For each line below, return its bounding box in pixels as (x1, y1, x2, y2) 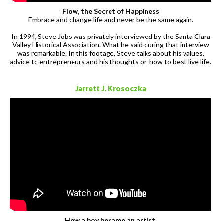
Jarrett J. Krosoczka (75, 83, 146, 93)
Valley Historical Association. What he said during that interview (12, 40, 209, 49)
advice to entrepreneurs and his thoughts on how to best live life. (10, 57, 211, 66)
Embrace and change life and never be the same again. (28, 15, 193, 24)
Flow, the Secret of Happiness (62, 6, 159, 15)
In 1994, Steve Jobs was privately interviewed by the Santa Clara (11, 32, 210, 40)
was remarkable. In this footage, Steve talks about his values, (17, 48, 204, 57)
